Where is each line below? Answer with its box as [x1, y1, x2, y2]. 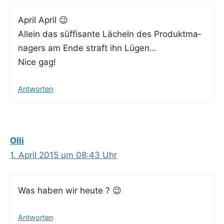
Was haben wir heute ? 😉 [18, 185, 121, 195]
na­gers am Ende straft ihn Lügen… [18, 42, 156, 53]
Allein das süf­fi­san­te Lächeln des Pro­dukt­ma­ [18, 28, 201, 39]
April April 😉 [18, 14, 68, 25]
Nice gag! [18, 56, 56, 67]
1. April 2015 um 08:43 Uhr [10, 150, 117, 160]
